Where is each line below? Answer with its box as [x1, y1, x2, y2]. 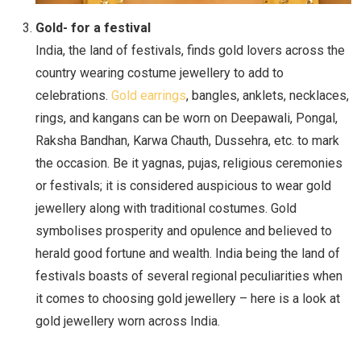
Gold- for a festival [35, 20, 151, 36]
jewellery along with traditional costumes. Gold [35, 201, 297, 217]
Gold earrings [111, 88, 186, 104]
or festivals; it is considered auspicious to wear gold [35, 178, 331, 194]
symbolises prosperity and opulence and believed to [35, 223, 332, 239]
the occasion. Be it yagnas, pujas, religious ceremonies [35, 156, 342, 172]
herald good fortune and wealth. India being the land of [35, 246, 340, 262]
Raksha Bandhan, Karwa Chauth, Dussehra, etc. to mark [35, 133, 339, 149]
